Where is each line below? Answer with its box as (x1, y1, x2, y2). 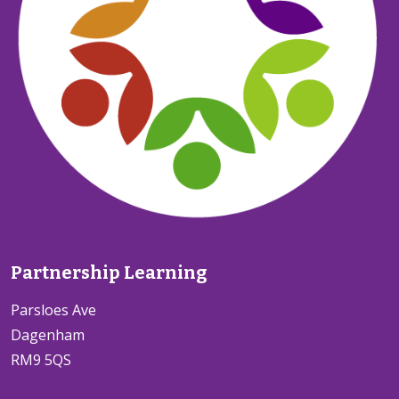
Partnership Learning (11, 261, 207, 283)
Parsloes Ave (11, 299, 96, 320)
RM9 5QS (11, 349, 71, 370)
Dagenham (11, 324, 85, 345)
